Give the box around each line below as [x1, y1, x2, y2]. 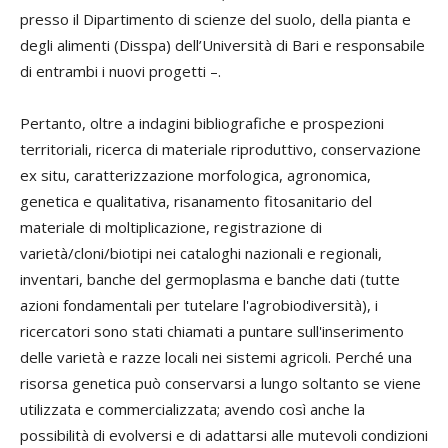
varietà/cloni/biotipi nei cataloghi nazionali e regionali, [20, 242, 382, 263]
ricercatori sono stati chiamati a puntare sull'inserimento [20, 320, 404, 341]
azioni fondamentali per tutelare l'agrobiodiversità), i [20, 294, 378, 315]
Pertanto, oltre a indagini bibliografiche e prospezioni [20, 112, 384, 133]
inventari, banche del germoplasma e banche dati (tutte [20, 268, 400, 289]
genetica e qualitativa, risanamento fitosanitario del [20, 190, 372, 211]
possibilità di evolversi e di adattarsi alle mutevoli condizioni [20, 424, 428, 445]
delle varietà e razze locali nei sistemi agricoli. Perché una [20, 346, 412, 367]
